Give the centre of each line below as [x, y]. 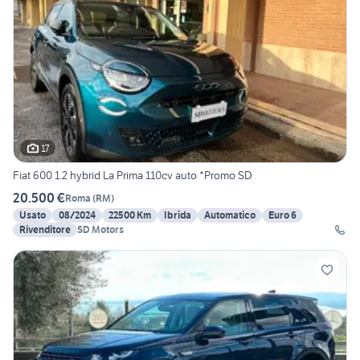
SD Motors [100, 230]
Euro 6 [282, 215]
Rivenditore [45, 230]
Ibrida [178, 215]
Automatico [230, 215]
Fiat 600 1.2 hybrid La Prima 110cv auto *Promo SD [133, 176]
